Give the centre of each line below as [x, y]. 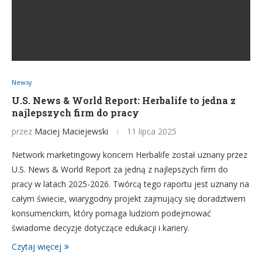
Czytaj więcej [37, 247]
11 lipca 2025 [152, 131]
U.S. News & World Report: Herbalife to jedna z [124, 100]
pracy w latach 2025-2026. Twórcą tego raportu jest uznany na [130, 184]
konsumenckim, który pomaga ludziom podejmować [111, 213]
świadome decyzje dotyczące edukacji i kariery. [101, 228]
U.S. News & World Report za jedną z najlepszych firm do [120, 169]
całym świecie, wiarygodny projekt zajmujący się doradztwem [129, 199]
